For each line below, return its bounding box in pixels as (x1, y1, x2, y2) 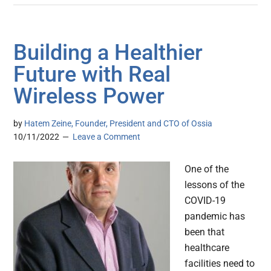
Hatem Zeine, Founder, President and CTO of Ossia (24, 119, 213, 129)
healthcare (184, 242, 230, 254)
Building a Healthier (13, 40, 203, 66)
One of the (184, 163, 229, 175)
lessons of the (184, 179, 245, 191)
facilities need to (184, 258, 255, 270)
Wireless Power (13, 83, 165, 109)
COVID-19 (184, 195, 226, 207)
